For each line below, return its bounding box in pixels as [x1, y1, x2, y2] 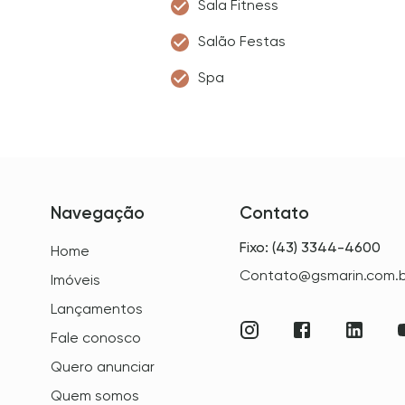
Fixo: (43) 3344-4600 [240, 239, 381, 256]
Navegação [51, 202, 145, 223]
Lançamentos [51, 300, 143, 317]
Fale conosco [51, 329, 141, 346]
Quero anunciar [51, 358, 155, 375]
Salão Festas [198, 33, 286, 50]
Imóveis [51, 271, 100, 288]
